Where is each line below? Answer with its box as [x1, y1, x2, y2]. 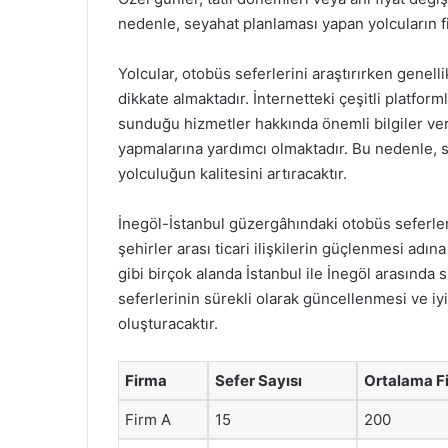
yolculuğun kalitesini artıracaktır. [118, 164, 347, 183]
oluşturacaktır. [118, 314, 218, 333]
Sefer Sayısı [215, 371, 302, 390]
